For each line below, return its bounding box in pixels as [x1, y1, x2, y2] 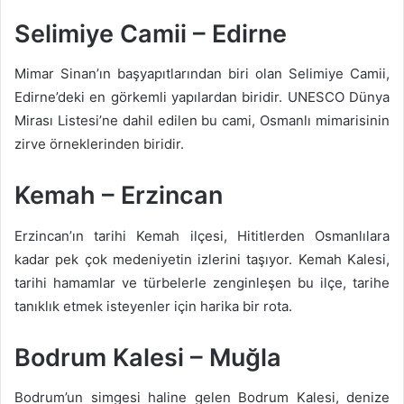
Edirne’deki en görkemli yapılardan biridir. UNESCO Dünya [14, 88, 390, 106]
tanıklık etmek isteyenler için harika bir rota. [14, 297, 292, 315]
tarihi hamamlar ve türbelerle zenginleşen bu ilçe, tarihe [14, 273, 390, 291]
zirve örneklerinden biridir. [14, 135, 184, 153]
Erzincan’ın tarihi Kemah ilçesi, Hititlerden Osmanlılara [14, 226, 390, 244]
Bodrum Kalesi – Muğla [14, 342, 281, 372]
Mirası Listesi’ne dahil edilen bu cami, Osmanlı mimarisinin [14, 112, 390, 130]
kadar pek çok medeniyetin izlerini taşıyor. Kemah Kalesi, [14, 250, 390, 268]
